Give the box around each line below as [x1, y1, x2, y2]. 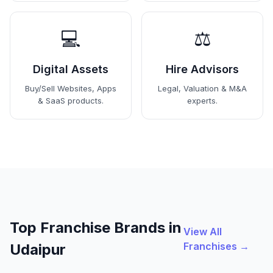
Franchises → [183, 240, 249, 253]
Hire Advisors [166, 63, 239, 76]
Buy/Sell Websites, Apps [25, 83, 116, 94]
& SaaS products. [38, 96, 104, 106]
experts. [187, 96, 218, 106]
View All [183, 225, 222, 238]
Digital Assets [33, 63, 108, 76]
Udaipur [10, 241, 66, 259]
